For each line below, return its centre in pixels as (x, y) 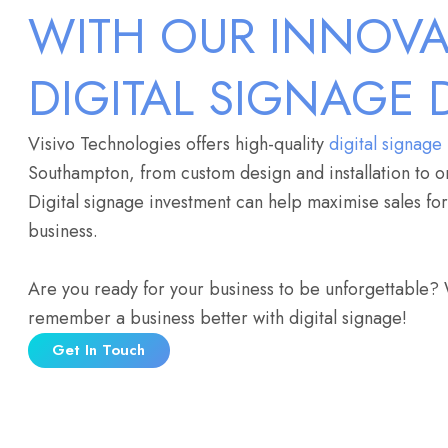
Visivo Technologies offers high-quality (178, 144)
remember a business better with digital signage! (222, 318)
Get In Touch (98, 350)
